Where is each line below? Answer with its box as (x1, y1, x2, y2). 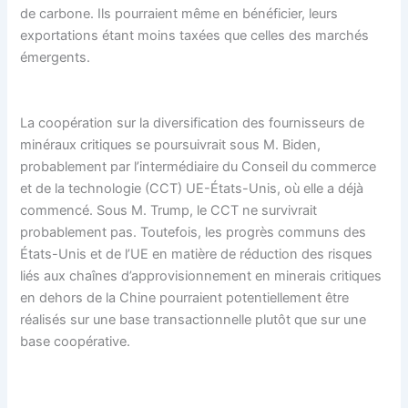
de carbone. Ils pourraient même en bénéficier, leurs (20, 5, 339, 23)
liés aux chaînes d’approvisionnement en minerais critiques (20, 267, 382, 284)
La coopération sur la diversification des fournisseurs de (20, 114, 365, 131)
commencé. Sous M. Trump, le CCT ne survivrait (20, 201, 318, 219)
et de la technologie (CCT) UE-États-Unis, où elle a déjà (20, 179, 364, 197)
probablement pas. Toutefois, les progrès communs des (20, 223, 367, 240)
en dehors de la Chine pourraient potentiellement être (20, 289, 350, 306)
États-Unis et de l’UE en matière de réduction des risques (20, 245, 373, 262)
